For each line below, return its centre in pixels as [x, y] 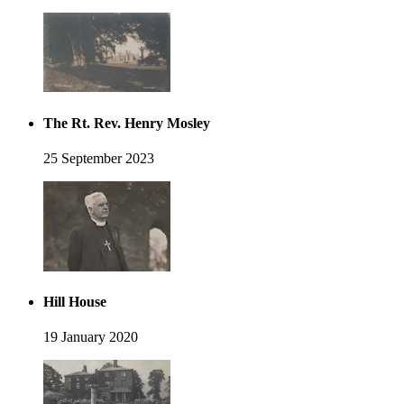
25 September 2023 [99, 158]
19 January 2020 [91, 337]
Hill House [75, 302]
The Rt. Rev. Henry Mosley [127, 123]
